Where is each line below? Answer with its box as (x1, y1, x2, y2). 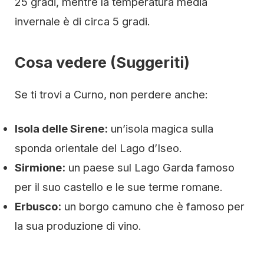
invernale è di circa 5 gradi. (15, 15, 150, 28)
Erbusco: (15, 200, 61, 213)
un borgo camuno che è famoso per (61, 200, 245, 213)
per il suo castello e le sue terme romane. (15, 180, 223, 193)
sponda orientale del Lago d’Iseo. (15, 141, 182, 154)
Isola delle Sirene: (15, 122, 108, 135)
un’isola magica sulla (108, 122, 213, 135)
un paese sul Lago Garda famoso (65, 161, 235, 174)
